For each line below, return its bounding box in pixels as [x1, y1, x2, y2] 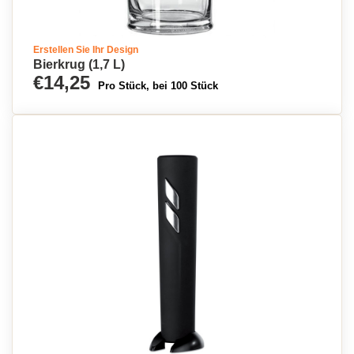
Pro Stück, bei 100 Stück [98, 80, 218, 92]
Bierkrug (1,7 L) [33, 58, 125, 71]
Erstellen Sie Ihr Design [33, 44, 138, 55]
